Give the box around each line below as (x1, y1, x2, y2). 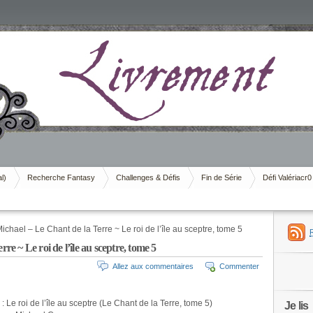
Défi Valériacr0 (263, 173, 312, 182)
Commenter (219, 262, 259, 270)
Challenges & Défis (116, 173, 180, 182)
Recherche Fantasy (27, 173, 95, 182)
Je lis (284, 299, 309, 312)
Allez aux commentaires (112, 262, 194, 270)
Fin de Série (201, 173, 242, 182)
